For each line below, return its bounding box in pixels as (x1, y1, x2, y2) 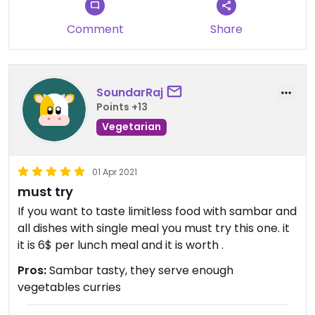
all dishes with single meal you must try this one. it (18, 220, 290, 236)
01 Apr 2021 (92, 166, 137, 178)
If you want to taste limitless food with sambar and (18, 203, 297, 219)
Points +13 (96, 99, 148, 114)
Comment (66, 21, 124, 37)
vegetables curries (18, 279, 121, 295)
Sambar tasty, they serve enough (46, 262, 233, 278)
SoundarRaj (96, 84, 163, 101)
